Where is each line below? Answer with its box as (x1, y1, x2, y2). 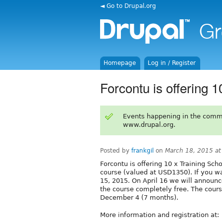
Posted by (100, 147, 131, 154)
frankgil (131, 147, 154, 154)
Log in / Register (148, 59, 196, 66)
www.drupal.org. (122, 120, 175, 128)
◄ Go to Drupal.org (100, 2, 156, 9)
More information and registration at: (100, 211, 219, 219)
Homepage (104, 59, 136, 66)
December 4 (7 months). (100, 193, 178, 201)
